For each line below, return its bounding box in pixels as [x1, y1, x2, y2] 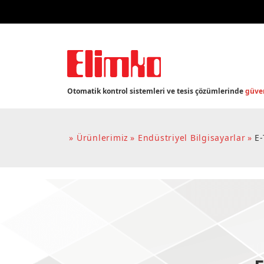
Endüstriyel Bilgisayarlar [137, 132, 246, 143]
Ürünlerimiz [76, 132, 128, 143]
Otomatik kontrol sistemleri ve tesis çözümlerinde [67, 86, 245, 96]
